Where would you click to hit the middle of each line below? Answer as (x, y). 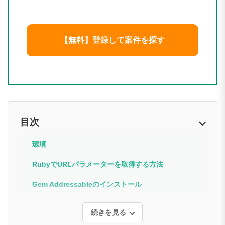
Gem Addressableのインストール (87, 184)
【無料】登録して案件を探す (113, 40)
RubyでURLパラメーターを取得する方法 (98, 164)
